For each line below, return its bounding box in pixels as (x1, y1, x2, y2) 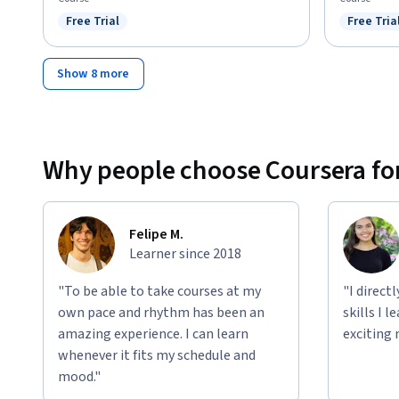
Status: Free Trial (65, 20, 168, 41)
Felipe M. (129, 224, 183, 245)
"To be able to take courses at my (58, 281, 261, 302)
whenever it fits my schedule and (58, 346, 256, 366)
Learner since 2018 (129, 244, 241, 265)
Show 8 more (57, 65, 130, 84)
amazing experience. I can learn (58, 324, 248, 345)
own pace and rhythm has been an (58, 303, 265, 323)
